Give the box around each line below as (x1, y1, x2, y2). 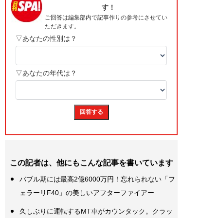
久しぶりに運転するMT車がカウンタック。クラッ (19, 207, 173, 216)
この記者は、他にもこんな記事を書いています (10, 159, 173, 167)
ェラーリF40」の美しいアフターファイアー (19, 189, 154, 197)
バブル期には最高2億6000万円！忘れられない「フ (19, 175, 175, 183)
